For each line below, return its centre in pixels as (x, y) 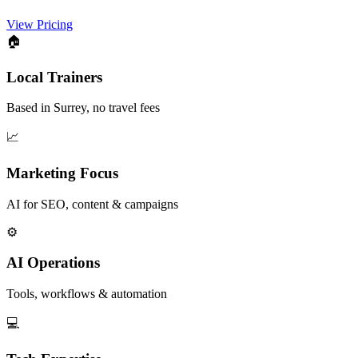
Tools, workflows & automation (87, 294)
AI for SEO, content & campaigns (92, 204)
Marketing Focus (62, 173)
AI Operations (53, 263)
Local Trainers (54, 77)
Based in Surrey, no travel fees (83, 108)
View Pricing (40, 24)
